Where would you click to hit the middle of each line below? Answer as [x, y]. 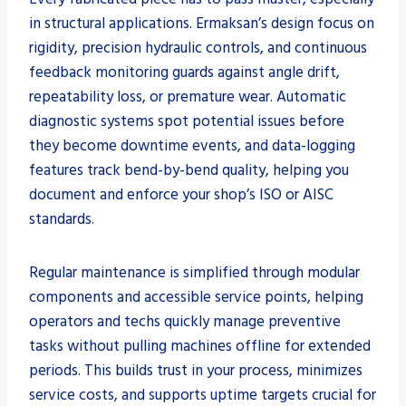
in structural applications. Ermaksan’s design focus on [202, 23]
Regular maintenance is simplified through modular [194, 272]
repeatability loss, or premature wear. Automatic [188, 97]
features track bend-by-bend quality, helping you [189, 170]
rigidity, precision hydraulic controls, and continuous [198, 48]
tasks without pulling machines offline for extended [200, 346]
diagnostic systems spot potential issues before [187, 121]
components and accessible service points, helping [196, 297]
